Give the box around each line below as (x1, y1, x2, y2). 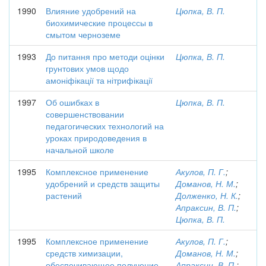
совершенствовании (46, 108, 124, 120)
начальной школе (46, 144, 114, 156)
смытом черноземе (46, 28, 121, 40)
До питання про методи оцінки (46, 50, 164, 62)
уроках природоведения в (46, 132, 147, 144)
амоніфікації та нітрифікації (46, 74, 153, 86)
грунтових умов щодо (46, 62, 129, 74)
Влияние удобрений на (46, 5, 136, 17)
